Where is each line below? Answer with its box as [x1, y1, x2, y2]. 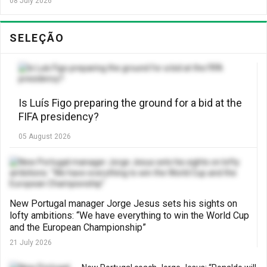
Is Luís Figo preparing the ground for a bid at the [18, 97, 242, 109]
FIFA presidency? [18, 110, 99, 123]
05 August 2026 [18, 132, 71, 141]
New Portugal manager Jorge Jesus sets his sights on [10, 198, 237, 209]
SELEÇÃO [10, 32, 64, 44]
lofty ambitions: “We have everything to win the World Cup [10, 210, 249, 221]
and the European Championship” [10, 222, 146, 233]
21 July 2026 [10, 238, 52, 247]
